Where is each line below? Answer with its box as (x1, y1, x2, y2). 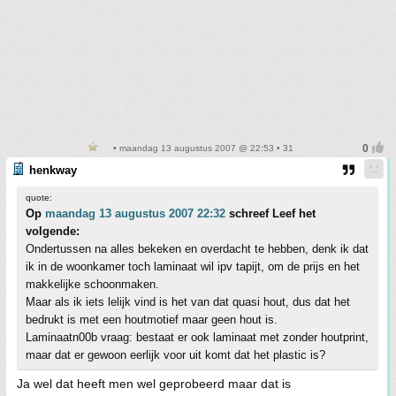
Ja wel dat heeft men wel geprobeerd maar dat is (17, 377, 291, 392)
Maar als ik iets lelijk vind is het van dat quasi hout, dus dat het (26, 295, 350, 309)
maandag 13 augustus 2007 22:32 (45, 207, 225, 221)
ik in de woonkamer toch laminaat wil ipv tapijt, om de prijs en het (26, 260, 360, 274)
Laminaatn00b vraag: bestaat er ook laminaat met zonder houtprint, (26, 331, 369, 345)
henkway (29, 164, 77, 178)
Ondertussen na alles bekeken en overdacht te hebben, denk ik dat (26, 242, 369, 256)
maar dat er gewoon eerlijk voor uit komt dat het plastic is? (26, 348, 325, 362)
